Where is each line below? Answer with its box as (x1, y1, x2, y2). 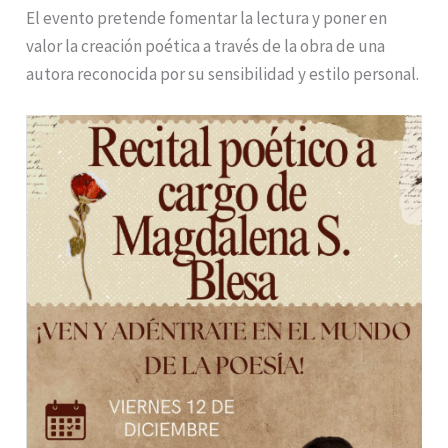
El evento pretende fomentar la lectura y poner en (26, 7, 388, 30)
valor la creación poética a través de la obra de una (26, 35, 386, 58)
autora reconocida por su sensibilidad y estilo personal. (26, 63, 420, 86)
